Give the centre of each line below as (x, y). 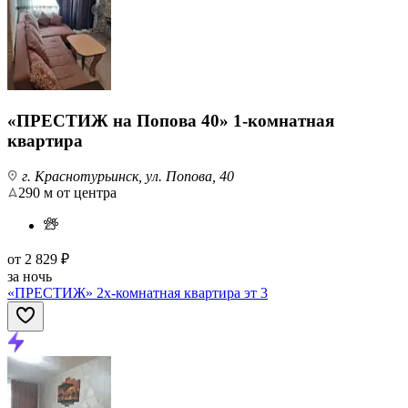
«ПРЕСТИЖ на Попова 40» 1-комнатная (171, 121)
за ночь (30, 276)
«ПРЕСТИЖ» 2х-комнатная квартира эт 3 (138, 292)
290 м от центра (67, 192)
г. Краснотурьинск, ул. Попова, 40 (126, 176)
